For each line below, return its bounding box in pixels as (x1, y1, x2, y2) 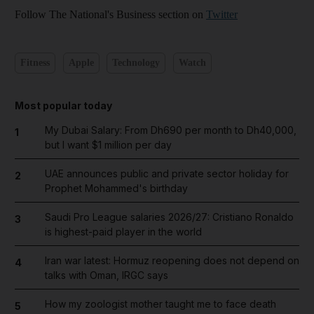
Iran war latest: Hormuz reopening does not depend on (44, 254, 299, 266)
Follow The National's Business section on (15, 8, 206, 20)
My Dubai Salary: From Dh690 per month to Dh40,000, (44, 123, 296, 136)
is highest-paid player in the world (44, 225, 202, 238)
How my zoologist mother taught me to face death (44, 297, 276, 310)
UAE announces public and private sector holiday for (44, 167, 289, 179)
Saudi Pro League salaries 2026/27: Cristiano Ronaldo (44, 210, 294, 223)
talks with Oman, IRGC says (44, 268, 168, 281)
